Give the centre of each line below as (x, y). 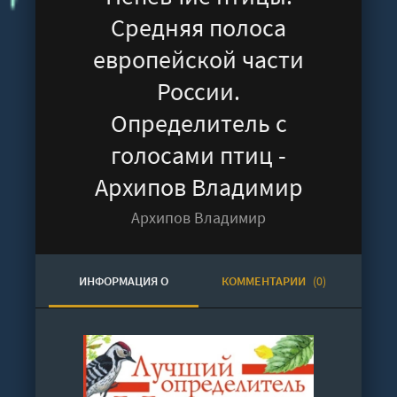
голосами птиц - (198, 155)
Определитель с (198, 123)
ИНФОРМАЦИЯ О (124, 281)
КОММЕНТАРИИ (265, 281)
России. (198, 91)
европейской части (198, 59)
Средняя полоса (198, 27)
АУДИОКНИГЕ (124, 334)
